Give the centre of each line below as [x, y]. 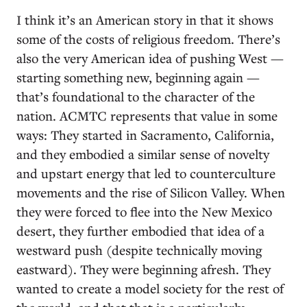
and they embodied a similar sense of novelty [143, 153]
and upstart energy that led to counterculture [146, 173]
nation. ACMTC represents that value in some [147, 115]
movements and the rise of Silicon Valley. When [151, 192]
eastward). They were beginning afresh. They [144, 269]
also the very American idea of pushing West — [150, 58]
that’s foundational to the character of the [136, 96]
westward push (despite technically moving [139, 249]
